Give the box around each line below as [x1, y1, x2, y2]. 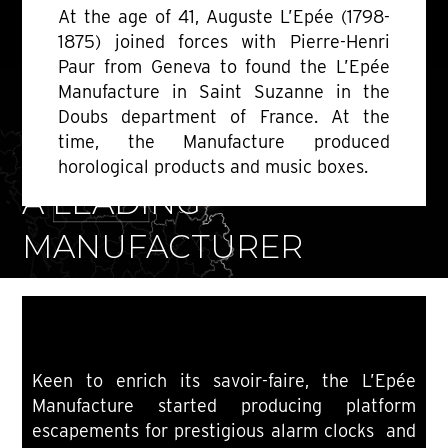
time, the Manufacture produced [58, 131, 390, 153]
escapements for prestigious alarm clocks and [32, 420, 416, 442]
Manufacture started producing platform [32, 395, 416, 417]
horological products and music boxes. [58, 156, 369, 178]
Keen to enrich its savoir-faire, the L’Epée [32, 370, 416, 392]
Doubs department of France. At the [58, 106, 390, 128]
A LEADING [22, 183, 202, 223]
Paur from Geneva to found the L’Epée [58, 56, 390, 78]
